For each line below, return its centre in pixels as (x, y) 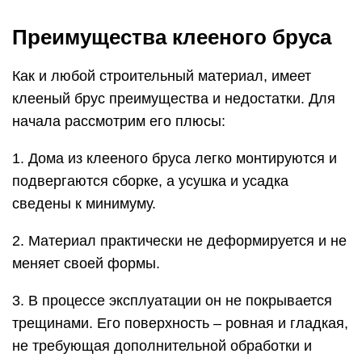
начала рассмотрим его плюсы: (119, 121)
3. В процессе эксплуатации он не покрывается (172, 301)
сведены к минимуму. (84, 204)
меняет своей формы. (86, 263)
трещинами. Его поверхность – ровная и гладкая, (180, 323)
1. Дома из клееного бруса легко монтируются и (175, 158)
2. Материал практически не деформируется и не (179, 241)
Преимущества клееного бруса (172, 37)
